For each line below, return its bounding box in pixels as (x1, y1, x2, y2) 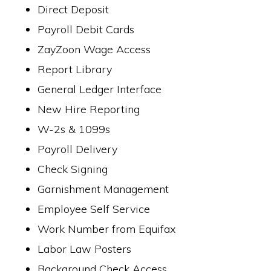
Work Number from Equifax (38, 222, 177, 236)
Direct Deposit (38, 2, 109, 16)
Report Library (38, 62, 113, 76)
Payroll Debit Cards (38, 22, 135, 36)
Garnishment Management (38, 182, 169, 196)
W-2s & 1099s (38, 122, 111, 136)
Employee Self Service (38, 202, 151, 216)
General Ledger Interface (38, 82, 162, 96)
